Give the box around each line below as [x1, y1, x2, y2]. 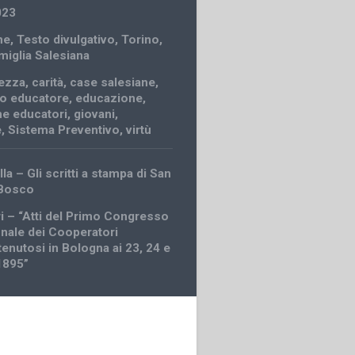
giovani [74, 106, 116, 121]
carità [32, 74, 64, 90]
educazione [75, 90, 143, 105]
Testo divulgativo [17, 32, 116, 47]
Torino [121, 32, 160, 47]
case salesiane [70, 74, 156, 90]
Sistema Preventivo [8, 122, 120, 137]
